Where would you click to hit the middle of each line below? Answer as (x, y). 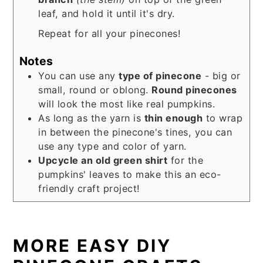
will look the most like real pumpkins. (127, 104)
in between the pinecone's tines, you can (135, 132)
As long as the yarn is (91, 118)
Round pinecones (194, 90)
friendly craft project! (89, 189)
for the (186, 161)
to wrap (223, 118)
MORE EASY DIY (92, 246)
